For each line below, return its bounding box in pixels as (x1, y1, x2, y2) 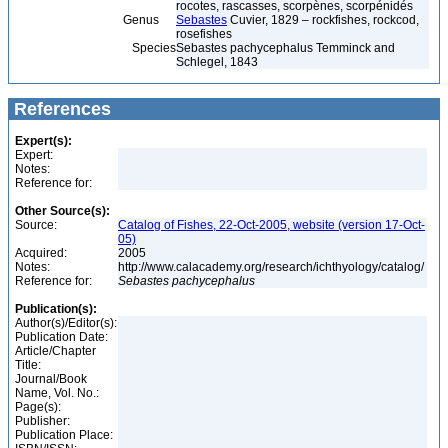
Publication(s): (15, 302, 97, 316)
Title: (15, 358, 41, 372)
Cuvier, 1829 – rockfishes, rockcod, (227, 13, 419, 27)
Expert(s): (15, 134, 72, 148)
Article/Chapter (15, 344, 96, 358)
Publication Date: (15, 330, 108, 344)
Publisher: (15, 414, 70, 428)
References (9, 99, 111, 119)
